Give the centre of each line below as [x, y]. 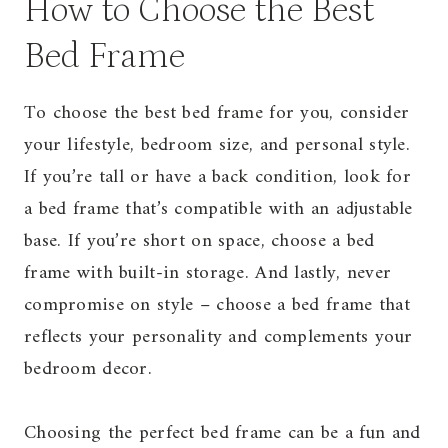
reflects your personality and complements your [218, 337]
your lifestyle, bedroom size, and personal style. [217, 145]
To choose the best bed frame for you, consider [217, 113]
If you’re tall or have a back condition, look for [217, 177]
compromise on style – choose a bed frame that [217, 305]
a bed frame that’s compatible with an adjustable [218, 209]
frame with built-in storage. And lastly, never [208, 273]
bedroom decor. [88, 369]
